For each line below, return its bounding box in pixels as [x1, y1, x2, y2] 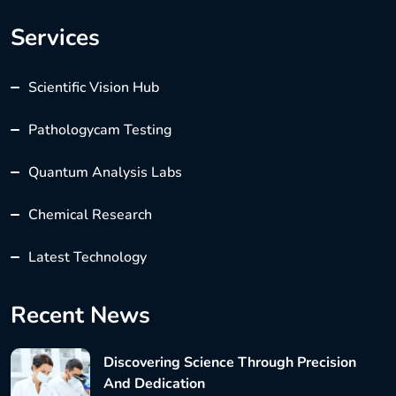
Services [11, 21, 100, 53]
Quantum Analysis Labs [28, 162, 182, 182]
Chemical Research [28, 204, 152, 225]
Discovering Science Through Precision [103, 353, 356, 373]
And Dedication [103, 374, 205, 394]
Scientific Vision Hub [28, 77, 159, 97]
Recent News [11, 299, 150, 331]
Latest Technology [28, 247, 147, 267]
